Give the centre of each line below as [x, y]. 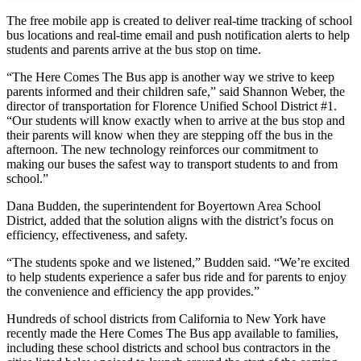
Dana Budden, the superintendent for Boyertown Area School [164, 206]
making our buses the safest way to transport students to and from [172, 164]
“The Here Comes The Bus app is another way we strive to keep [170, 77]
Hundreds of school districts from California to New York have [166, 319]
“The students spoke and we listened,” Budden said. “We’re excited [178, 263]
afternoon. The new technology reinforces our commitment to [162, 150]
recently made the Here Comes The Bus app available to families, [172, 334]
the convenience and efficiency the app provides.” [133, 292]
